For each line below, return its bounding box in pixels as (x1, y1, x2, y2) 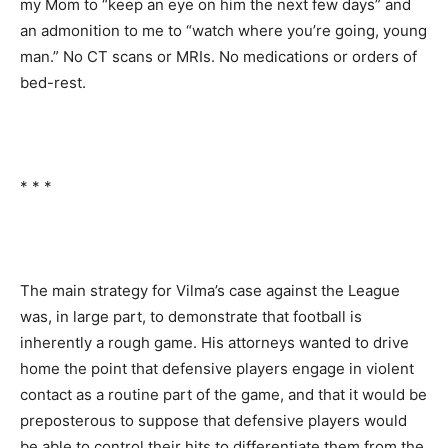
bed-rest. (20, 72, 86, 92)
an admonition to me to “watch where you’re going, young (20, 20, 427, 40)
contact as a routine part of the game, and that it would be (20, 384, 427, 404)
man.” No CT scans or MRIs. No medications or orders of (20, 46, 417, 66)
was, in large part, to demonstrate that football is (20, 306, 362, 326)
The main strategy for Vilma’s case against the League (20, 280, 400, 300)
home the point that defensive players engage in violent (20, 358, 414, 378)
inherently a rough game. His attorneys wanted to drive (20, 332, 409, 352)
